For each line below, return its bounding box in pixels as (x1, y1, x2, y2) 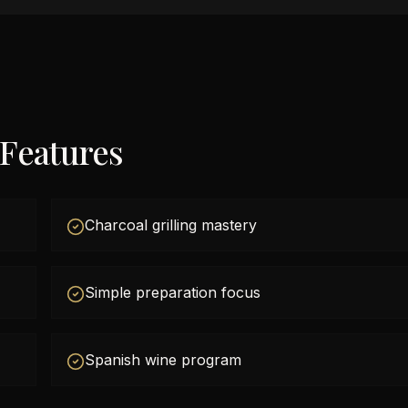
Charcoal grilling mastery (85, 216, 257, 234)
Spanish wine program (85, 351, 241, 369)
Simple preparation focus (85, 283, 260, 301)
